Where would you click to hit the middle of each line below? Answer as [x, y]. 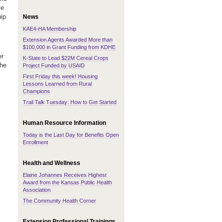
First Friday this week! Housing [60, 76]
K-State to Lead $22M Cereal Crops [66, 58]
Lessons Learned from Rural [57, 84]
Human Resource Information [64, 123]
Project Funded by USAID [54, 65]
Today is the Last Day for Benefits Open [71, 135]
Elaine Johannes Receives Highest [65, 175]
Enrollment [35, 142]
